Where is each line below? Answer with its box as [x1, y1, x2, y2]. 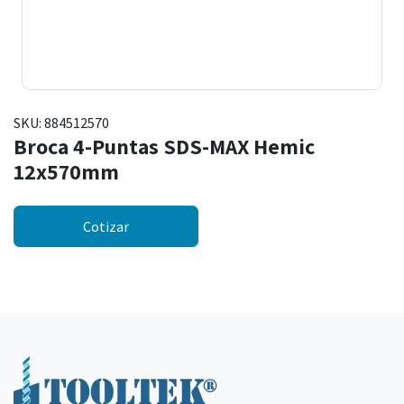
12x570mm [14, 157, 119, 187]
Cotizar [83, 217, 129, 236]
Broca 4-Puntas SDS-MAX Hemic [14, 132, 315, 161]
